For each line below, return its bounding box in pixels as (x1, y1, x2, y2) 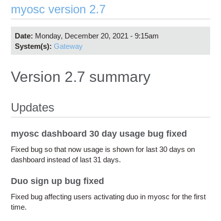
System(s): (14, 41, 54, 50)
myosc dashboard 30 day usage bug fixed (11, 129, 187, 139)
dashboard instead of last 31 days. (11, 155, 121, 164)
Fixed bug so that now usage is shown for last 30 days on (11, 145, 195, 154)
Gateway (53, 41, 83, 50)
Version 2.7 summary (11, 69, 151, 85)
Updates (11, 101, 55, 114)
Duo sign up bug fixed (11, 176, 105, 186)
